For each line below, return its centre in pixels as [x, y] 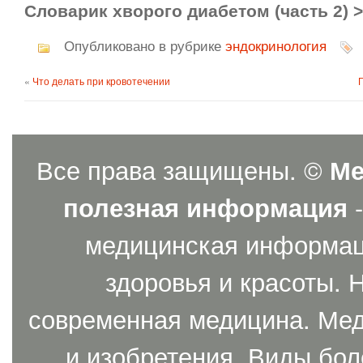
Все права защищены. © [183, 169]
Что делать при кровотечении [101, 81]
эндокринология [276, 47]
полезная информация [205, 207]
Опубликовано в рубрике [143, 47]
